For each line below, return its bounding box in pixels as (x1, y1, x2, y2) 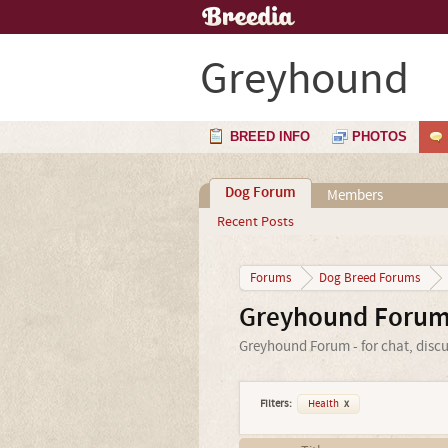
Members (326, 186, 383, 205)
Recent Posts (216, 213, 294, 231)
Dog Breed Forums (318, 270, 420, 286)
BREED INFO (230, 129, 310, 144)
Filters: (259, 397, 292, 411)
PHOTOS (352, 129, 407, 144)
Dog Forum (224, 183, 296, 203)
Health (307, 397, 341, 411)
